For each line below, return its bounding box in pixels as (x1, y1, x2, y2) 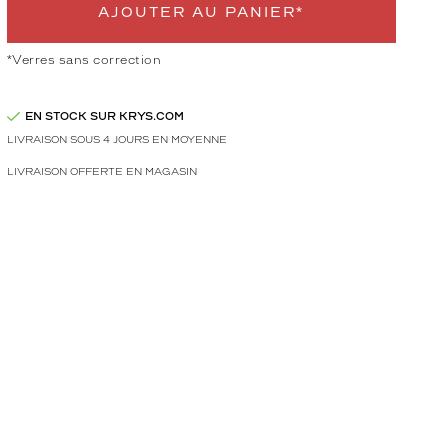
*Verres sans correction (6, 53, 162, 67)
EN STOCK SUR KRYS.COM (24, 109, 184, 123)
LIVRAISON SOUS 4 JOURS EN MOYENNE (6, 133, 227, 146)
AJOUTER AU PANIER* (98, 4, 305, 21)
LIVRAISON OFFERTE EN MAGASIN (6, 165, 197, 178)
